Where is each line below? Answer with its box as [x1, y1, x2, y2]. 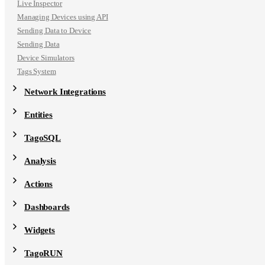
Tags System [17, 67, 56, 76]
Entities [24, 110, 53, 119]
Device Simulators [17, 53, 75, 62]
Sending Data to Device [17, 26, 92, 35]
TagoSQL [24, 133, 61, 143]
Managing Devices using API [17, 12, 108, 21]
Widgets [24, 225, 55, 235]
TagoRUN [24, 248, 63, 258]
